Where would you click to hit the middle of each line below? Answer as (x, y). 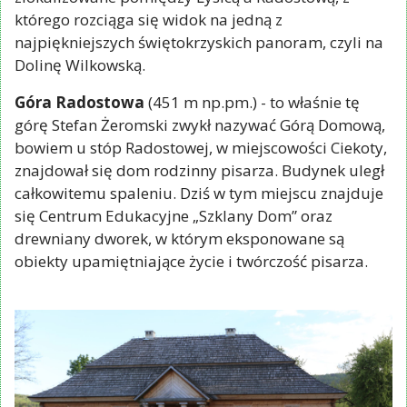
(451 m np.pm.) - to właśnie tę (252, 102)
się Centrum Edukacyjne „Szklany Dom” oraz (174, 215)
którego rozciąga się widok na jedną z (149, 19)
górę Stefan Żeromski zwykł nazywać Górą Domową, (200, 124)
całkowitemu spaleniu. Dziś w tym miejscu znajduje (199, 193)
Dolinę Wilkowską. (80, 65)
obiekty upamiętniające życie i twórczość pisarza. (191, 261)
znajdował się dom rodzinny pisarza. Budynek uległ (199, 170)
